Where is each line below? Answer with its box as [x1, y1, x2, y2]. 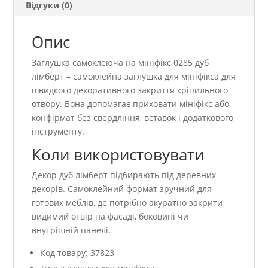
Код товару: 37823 [40, 246, 115, 258]
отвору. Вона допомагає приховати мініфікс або [32, 98, 230, 109]
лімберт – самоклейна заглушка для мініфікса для [32, 70, 236, 82]
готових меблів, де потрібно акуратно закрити [32, 196, 223, 208]
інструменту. [32, 125, 85, 137]
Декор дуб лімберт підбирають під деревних [32, 169, 217, 181]
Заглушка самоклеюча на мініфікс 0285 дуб [32, 56, 209, 68]
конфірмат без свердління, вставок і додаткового [32, 111, 234, 123]
